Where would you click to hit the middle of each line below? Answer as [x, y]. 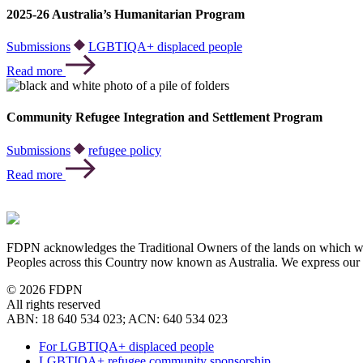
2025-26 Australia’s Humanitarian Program [126, 14]
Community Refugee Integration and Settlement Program [164, 117]
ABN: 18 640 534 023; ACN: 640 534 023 [117, 318]
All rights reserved [53, 304]
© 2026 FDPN [45, 289]
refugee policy [125, 150]
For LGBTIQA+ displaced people [126, 346]
